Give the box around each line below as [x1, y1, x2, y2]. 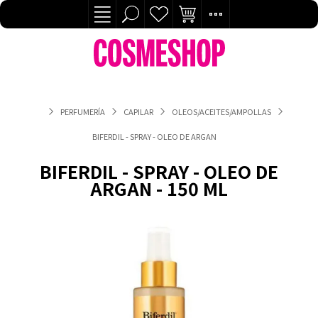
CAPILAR [123, 105, 153, 117]
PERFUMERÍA [60, 105, 105, 117]
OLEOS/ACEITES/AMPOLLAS [171, 105, 271, 117]
